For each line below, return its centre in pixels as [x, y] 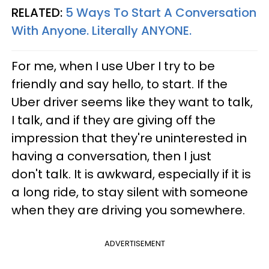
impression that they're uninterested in [129, 138]
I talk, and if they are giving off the [113, 120]
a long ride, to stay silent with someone [130, 192]
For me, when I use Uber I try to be [113, 66]
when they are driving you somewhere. [128, 210]
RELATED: [38, 13]
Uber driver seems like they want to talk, [132, 102]
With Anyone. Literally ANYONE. [101, 31]
